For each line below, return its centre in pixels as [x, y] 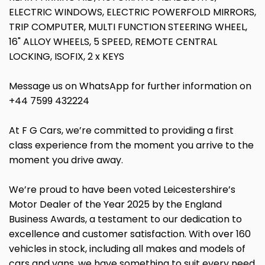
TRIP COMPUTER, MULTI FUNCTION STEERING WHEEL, [128, 27]
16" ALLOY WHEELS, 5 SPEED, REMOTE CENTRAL [113, 42]
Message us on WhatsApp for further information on [130, 86]
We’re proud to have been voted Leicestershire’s [122, 190]
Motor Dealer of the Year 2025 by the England [115, 205]
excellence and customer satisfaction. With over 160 [130, 234]
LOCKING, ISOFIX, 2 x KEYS [67, 57]
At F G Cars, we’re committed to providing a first [121, 131]
